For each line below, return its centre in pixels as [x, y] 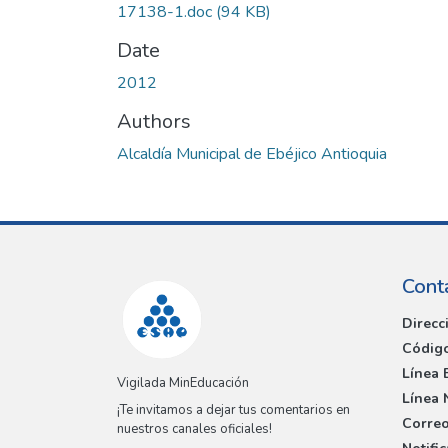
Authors [154, 121]
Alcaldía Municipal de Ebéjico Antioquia [252, 153]
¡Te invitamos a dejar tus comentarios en [233, 410]
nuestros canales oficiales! [194, 429]
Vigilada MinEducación [183, 383]
